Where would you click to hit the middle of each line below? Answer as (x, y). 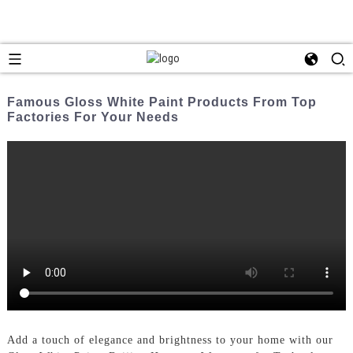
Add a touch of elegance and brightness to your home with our (170, 340)
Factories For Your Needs (93, 117)
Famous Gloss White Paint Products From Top (162, 102)
